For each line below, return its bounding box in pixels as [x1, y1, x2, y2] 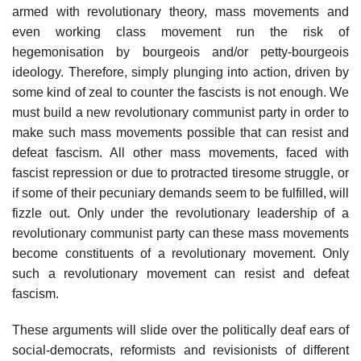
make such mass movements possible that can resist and [12, 125, 349, 139]
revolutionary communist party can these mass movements [12, 226, 349, 240]
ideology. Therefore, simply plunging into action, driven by [12, 64, 349, 79]
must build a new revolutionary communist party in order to [12, 105, 349, 119]
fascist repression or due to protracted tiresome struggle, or [12, 165, 349, 180]
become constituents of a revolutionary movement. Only [12, 246, 349, 260]
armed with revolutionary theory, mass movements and [12, 4, 349, 19]
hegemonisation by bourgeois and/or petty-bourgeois [12, 44, 349, 59]
